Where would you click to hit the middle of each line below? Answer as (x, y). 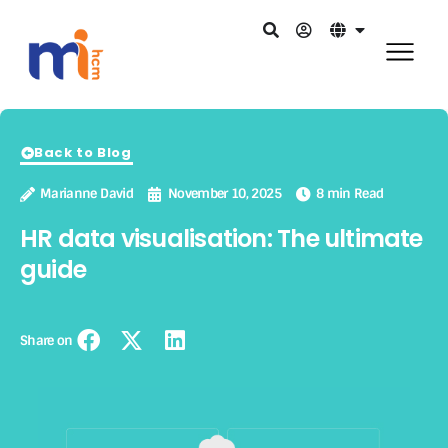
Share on (46, 340)
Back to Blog (83, 153)
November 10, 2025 (224, 194)
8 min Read (349, 194)
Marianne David (86, 194)
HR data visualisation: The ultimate (221, 239)
